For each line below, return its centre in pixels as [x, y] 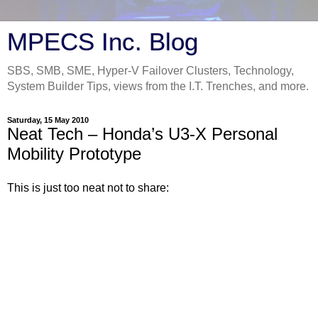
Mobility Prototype [74, 154]
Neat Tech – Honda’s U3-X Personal [142, 134]
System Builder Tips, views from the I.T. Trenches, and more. [158, 86]
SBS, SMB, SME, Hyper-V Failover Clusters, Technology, [150, 71]
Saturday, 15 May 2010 [48, 120]
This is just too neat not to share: [88, 187]
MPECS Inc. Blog [103, 42]
